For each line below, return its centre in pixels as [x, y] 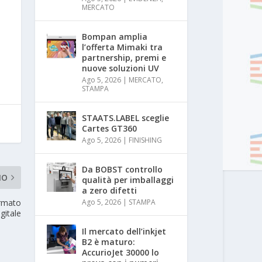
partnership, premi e [124, 57]
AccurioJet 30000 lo [121, 252]
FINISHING [146, 140]
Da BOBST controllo [123, 169]
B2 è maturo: [109, 242]
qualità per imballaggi [128, 180]
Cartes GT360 [110, 128]
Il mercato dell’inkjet [124, 231]
